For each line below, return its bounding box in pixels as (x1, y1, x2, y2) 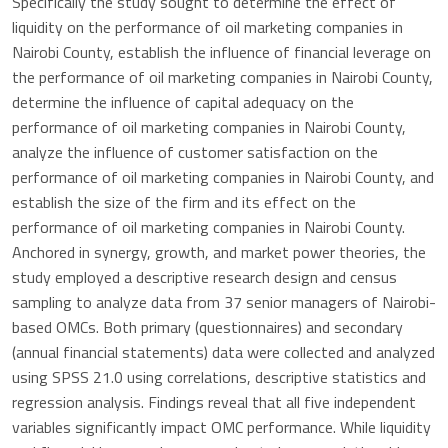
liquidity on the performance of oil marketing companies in (12, 15, 403, 40)
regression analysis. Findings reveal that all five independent (12, 390, 416, 415)
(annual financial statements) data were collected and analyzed (12, 340, 435, 365)
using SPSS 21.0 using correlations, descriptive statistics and (12, 365, 426, 390)
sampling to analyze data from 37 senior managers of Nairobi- (12, 290, 436, 315)
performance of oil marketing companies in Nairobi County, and (12, 165, 434, 190)
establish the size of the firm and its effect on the (12, 190, 356, 215)
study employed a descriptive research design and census (12, 265, 397, 290)
